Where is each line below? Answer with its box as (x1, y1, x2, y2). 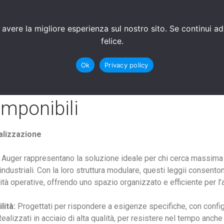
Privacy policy (104, 60, 148, 69)
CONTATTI (10, 22, 47, 31)
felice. (100, 36, 123, 46)
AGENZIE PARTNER (70, 22, 139, 31)
